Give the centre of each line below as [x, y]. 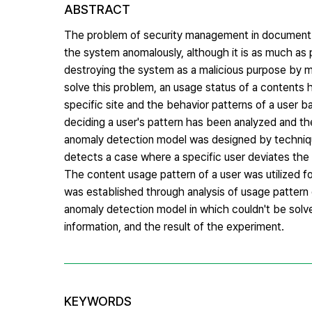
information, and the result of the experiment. [174, 226]
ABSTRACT [97, 9]
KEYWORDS [98, 301]
